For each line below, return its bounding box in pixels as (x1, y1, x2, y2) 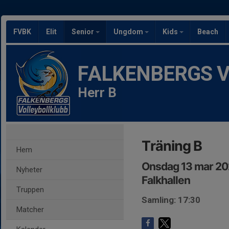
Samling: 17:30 (142, 195, 200, 205)
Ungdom (113, 28, 145, 36)
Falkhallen (142, 174, 190, 187)
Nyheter (16, 165, 42, 174)
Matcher (16, 205, 44, 214)
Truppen (16, 185, 44, 194)
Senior (72, 28, 96, 36)
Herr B (78, 85, 117, 100)
